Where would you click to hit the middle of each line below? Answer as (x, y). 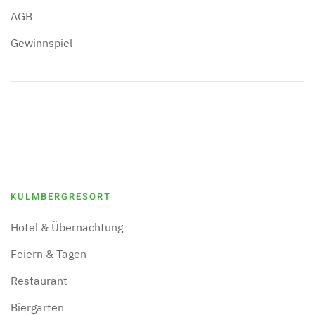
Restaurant (39, 281)
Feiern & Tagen (49, 254)
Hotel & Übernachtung (67, 227)
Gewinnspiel (41, 43)
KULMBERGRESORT (61, 197)
